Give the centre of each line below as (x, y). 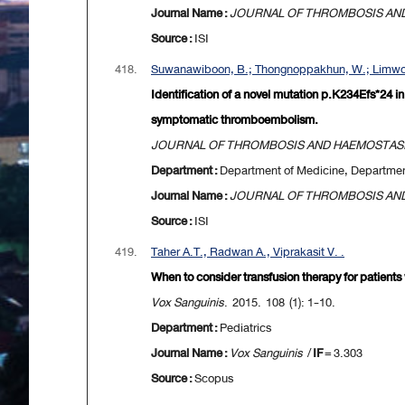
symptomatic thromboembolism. (235, 120)
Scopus (214, 379)
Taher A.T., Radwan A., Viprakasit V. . (248, 252)
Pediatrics (245, 328)
